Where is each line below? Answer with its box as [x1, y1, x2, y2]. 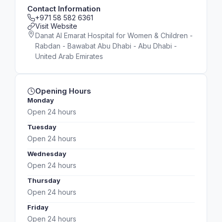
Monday [27, 96, 54, 104]
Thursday [27, 176, 60, 184]
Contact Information [27, 4, 101, 13]
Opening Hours [35, 86, 91, 96]
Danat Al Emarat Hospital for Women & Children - [35, 31, 193, 40]
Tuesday [27, 123, 56, 131]
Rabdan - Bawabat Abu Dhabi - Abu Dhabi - [35, 42, 177, 50]
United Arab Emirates [35, 52, 103, 60]
